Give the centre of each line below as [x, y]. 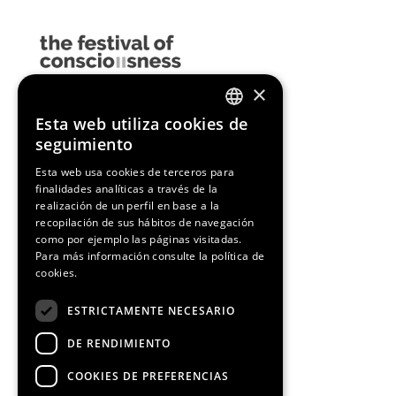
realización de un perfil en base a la [128, 206]
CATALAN [248, 193]
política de [238, 256]
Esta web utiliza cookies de [142, 124]
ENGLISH [247, 129]
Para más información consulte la [123, 256]
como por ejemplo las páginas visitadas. [139, 239]
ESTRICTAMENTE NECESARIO [151, 310]
